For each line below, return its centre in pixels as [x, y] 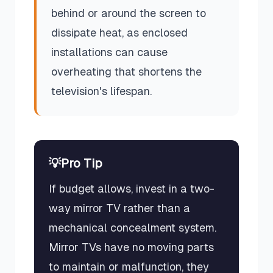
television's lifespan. [101, 91]
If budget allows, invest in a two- [132, 189]
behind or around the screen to [129, 13]
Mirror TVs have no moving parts [131, 247]
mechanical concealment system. [133, 228]
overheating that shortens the [126, 72]
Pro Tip [82, 163]
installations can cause [109, 52]
